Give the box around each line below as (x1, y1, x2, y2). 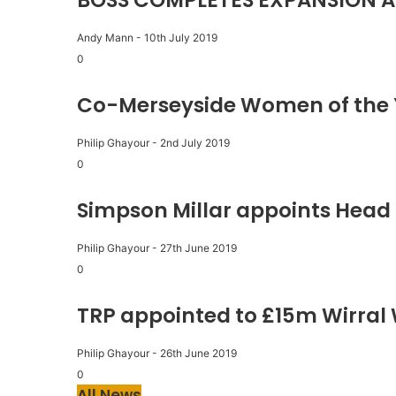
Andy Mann (77, 31, 133, 45)
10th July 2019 (144, 31, 217, 45)
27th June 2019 (160, 241, 237, 255)
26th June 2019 (160, 346, 237, 361)
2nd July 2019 (160, 136, 230, 150)
